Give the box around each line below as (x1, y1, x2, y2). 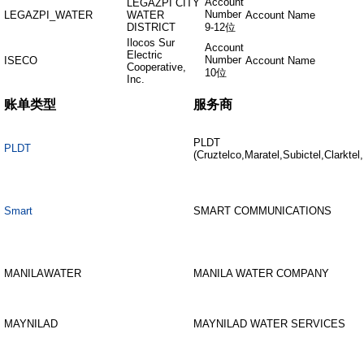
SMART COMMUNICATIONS (193, 205, 331, 217)
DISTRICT (127, 21, 175, 33)
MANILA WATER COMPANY (193, 267, 329, 279)
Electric (127, 49, 162, 61)
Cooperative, (127, 61, 186, 73)
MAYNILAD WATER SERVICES (193, 318, 345, 330)
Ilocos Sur (127, 37, 175, 49)
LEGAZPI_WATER (4, 9, 93, 21)
